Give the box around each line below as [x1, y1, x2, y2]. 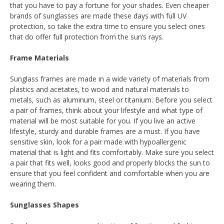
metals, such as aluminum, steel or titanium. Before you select [10, 95, 212, 104]
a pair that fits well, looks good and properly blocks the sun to [10, 158, 210, 167]
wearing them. [10, 179, 56, 188]
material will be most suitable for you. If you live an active [10, 116, 195, 125]
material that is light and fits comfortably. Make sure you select [10, 147, 214, 157]
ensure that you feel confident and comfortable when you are [10, 168, 209, 178]
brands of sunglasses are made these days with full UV [10, 11, 186, 20]
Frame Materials [10, 53, 69, 62]
